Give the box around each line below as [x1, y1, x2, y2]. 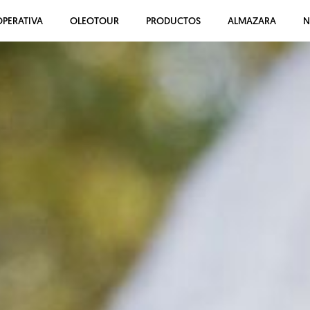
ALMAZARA [227, 16, 276, 27]
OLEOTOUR [69, 16, 119, 27]
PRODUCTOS [145, 16, 201, 27]
